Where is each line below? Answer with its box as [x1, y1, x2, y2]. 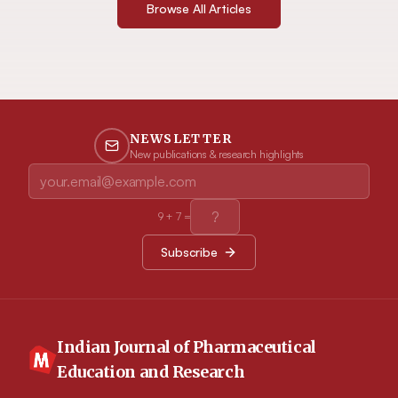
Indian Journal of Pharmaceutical [57, 337, 316, 357]
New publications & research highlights [129, 147, 305, 161]
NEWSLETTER [129, 131, 232, 147]
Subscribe [161, 244, 218, 259]
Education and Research [57, 362, 245, 382]
